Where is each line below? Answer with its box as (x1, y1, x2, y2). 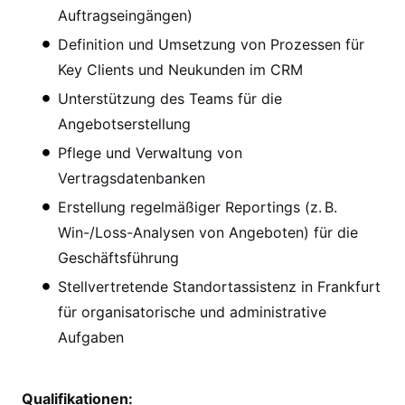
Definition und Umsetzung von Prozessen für (58, 34, 364, 53)
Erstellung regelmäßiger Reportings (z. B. (58, 197, 337, 216)
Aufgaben (58, 327, 124, 346)
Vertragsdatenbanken (58, 168, 205, 187)
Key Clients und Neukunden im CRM (58, 60, 303, 79)
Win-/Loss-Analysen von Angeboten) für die (58, 222, 358, 241)
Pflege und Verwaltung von (58, 143, 242, 162)
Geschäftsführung (58, 248, 179, 267)
